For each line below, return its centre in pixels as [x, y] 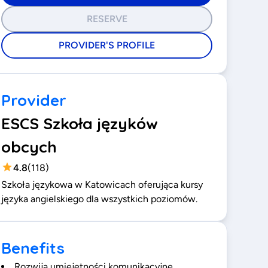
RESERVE [107, 19]
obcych [29, 147]
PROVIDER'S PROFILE [107, 45]
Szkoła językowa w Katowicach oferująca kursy [102, 185]
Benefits [33, 248]
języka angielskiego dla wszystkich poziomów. [100, 199]
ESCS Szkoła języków [80, 124]
